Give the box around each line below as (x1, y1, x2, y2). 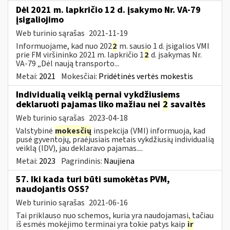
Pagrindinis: (61, 155, 104, 167)
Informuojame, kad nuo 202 (16, 40, 112, 52)
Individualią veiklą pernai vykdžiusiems (16, 88, 180, 101)
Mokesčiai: (61, 70, 99, 82)
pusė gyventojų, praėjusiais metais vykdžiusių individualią (16, 133, 214, 145)
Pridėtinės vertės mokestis (99, 70, 193, 82)
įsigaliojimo (16, 13, 64, 26)
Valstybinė (16, 125, 54, 137)
